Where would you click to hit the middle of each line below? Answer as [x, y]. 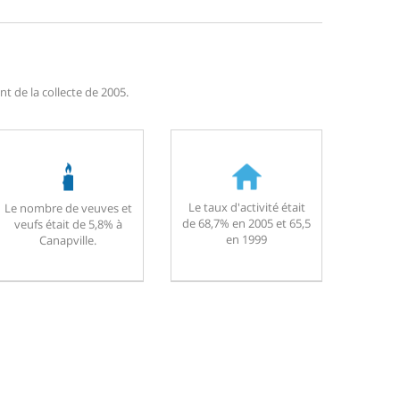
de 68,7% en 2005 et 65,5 [246, 223]
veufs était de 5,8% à [68, 224]
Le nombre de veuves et [68, 208]
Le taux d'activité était [246, 207]
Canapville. [68, 240]
